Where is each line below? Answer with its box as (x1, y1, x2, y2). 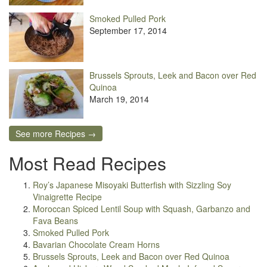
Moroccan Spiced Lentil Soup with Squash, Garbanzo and (33, 203, 250, 215)
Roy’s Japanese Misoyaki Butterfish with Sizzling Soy (33, 179, 231, 191)
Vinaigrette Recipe (33, 191, 102, 203)
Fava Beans (33, 215, 78, 227)
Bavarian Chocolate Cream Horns (33, 238, 160, 251)
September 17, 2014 (89, 24, 167, 37)
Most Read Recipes (9, 150, 166, 176)
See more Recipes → (15, 128, 96, 140)
